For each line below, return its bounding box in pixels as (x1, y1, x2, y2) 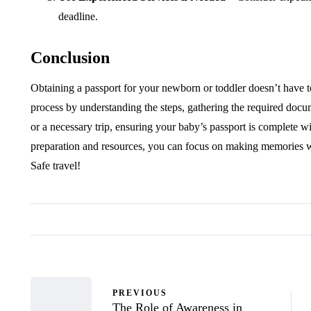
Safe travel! (31, 160, 81, 172)
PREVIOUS (112, 287, 167, 298)
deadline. (58, 10, 98, 23)
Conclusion (31, 49, 110, 67)
